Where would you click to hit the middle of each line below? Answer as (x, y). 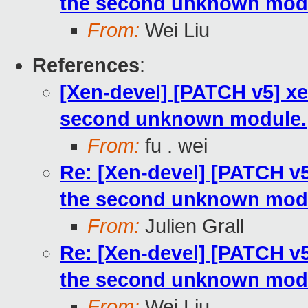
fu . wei (174, 146)
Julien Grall (192, 227)
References (86, 66)
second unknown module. (183, 119)
